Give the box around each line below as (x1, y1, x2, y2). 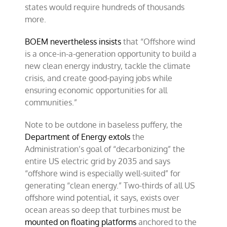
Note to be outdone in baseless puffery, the (25, 119, 183, 130)
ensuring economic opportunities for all (25, 85, 168, 95)
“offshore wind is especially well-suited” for (25, 168, 181, 178)
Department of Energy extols (25, 131, 131, 142)
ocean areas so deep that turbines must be (25, 204, 182, 215)
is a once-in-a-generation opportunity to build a (25, 48, 197, 59)
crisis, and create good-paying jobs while (25, 72, 173, 83)
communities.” (25, 97, 78, 107)
